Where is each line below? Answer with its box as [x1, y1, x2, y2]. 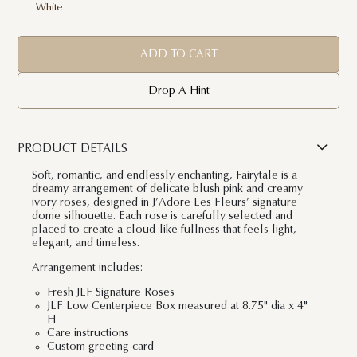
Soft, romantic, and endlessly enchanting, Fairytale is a [32, 169, 298, 182]
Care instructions [46, 328, 132, 340]
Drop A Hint [147, 84, 210, 97]
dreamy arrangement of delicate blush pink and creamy [32, 182, 304, 195]
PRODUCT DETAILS [18, 143, 128, 156]
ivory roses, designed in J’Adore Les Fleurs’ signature [32, 196, 298, 209]
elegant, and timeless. [32, 237, 140, 249]
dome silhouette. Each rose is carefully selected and [32, 210, 293, 222]
